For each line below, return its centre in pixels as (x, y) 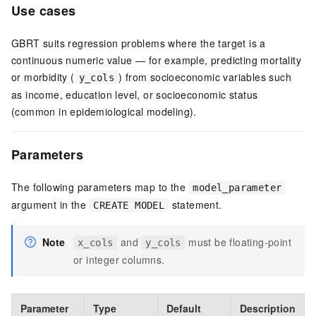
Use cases (44, 11)
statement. (195, 205)
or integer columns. (119, 260)
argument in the (50, 205)
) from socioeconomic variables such (205, 77)
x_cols (96, 243)
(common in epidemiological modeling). (104, 112)
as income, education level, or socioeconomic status (135, 95)
